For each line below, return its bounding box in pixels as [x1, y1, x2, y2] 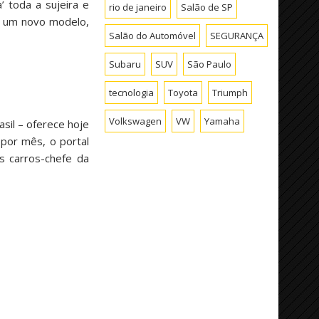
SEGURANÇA [210, 28, 264, 42]
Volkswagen [109, 114, 162, 127]
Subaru [109, 57, 142, 70]
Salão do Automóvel [109, 28, 197, 42]
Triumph [212, 85, 249, 99]
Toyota [168, 85, 199, 99]
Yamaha [204, 114, 241, 127]
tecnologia [109, 85, 155, 99]
